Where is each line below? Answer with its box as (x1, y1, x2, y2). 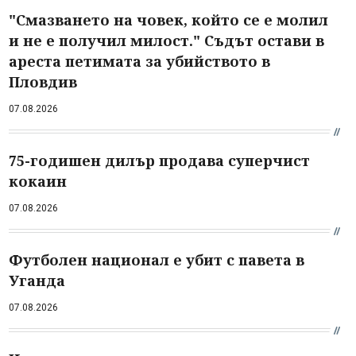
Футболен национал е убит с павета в (9, 250, 304, 269)
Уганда (9, 270, 65, 290)
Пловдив (9, 72, 77, 91)
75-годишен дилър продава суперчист (9, 150, 310, 170)
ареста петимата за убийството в (9, 51, 270, 71)
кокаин (9, 171, 67, 191)
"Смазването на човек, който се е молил (9, 10, 328, 29)
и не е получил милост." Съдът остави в (9, 30, 324, 50)
